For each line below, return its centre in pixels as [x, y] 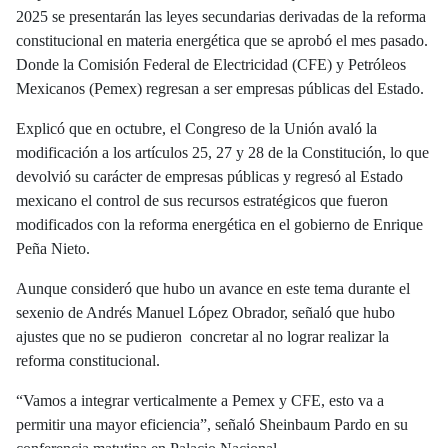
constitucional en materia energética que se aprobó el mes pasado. [222, 40]
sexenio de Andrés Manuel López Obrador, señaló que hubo [205, 312]
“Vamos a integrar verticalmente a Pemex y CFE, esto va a [200, 400]
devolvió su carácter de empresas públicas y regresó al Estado [209, 176]
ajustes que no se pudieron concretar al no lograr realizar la [202, 336]
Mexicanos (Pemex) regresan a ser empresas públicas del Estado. [220, 88]
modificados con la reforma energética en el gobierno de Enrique [219, 224]
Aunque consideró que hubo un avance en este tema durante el [213, 288]
